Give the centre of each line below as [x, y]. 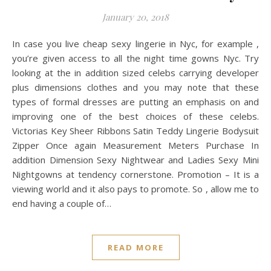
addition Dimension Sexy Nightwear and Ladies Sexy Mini [135, 160]
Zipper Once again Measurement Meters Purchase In [135, 145]
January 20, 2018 [135, 17]
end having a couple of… [62, 203]
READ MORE [135, 247]
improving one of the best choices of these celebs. [135, 116]
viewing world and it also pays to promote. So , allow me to [135, 189]
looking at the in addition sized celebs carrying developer [135, 73]
